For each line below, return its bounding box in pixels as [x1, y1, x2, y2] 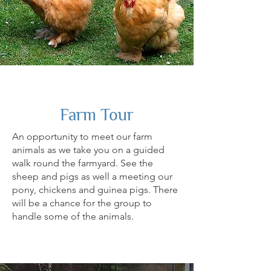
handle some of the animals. [12, 211, 134, 222]
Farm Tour [60, 105, 134, 124]
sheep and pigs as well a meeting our [12, 171, 172, 182]
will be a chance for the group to [12, 197, 152, 209]
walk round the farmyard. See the [12, 157, 153, 169]
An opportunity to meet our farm [12, 131, 152, 142]
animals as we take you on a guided [12, 144, 165, 155]
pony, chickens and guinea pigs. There [12, 184, 178, 195]
